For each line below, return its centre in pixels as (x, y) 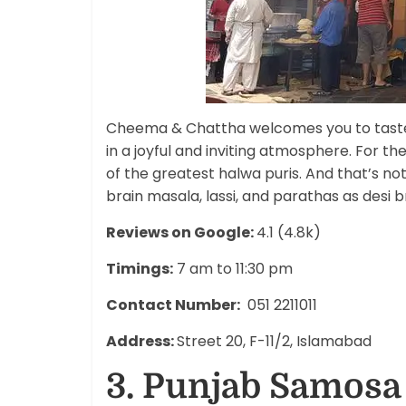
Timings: (140, 268)
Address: (141, 341)
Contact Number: (173, 304)
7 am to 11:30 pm (233, 268)
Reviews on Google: (181, 232)
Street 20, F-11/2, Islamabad (274, 341)
